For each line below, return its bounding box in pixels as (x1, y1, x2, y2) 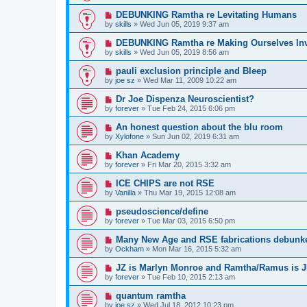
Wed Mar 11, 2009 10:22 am (143, 75, 236, 84)
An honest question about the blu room (115, 121, 283, 132)
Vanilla (115, 188, 136, 197)
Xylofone (115, 132, 144, 140)
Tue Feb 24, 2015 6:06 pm (147, 103, 235, 112)
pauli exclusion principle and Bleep (115, 65, 267, 76)
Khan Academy (115, 149, 180, 160)
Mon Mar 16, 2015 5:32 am (152, 244, 241, 253)
